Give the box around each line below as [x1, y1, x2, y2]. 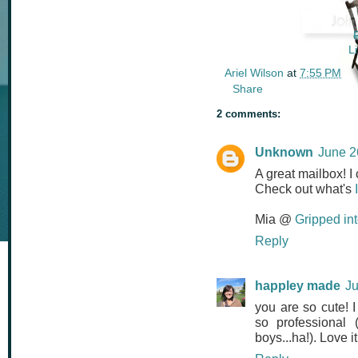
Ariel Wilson [225, 66, 284, 79]
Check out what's [255, 181, 355, 196]
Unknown [255, 144, 313, 159]
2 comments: [217, 107, 280, 120]
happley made [255, 277, 340, 292]
